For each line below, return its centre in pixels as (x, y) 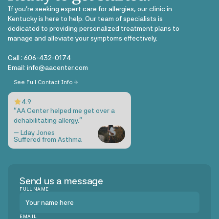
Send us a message (61, 181)
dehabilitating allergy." (48, 120)
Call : (16, 58)
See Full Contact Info (43, 82)
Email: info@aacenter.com (48, 67)
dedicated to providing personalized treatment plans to (94, 28)
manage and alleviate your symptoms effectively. (83, 38)
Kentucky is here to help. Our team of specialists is (85, 19)
